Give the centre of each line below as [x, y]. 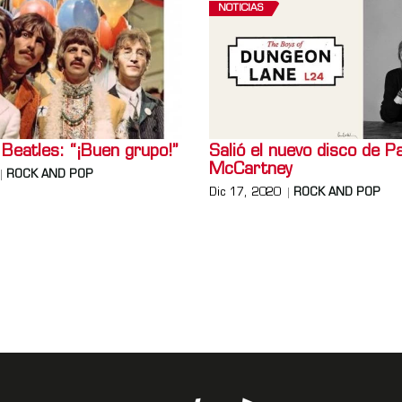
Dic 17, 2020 [245, 192]
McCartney [251, 170]
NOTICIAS [241, 9]
